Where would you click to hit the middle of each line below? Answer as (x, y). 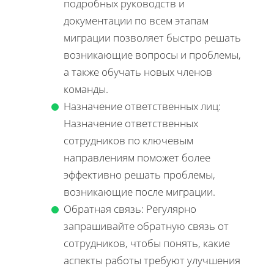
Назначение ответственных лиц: (142, 106)
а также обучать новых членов (138, 72)
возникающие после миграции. (139, 191)
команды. (86, 89)
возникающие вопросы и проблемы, (152, 54)
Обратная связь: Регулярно (130, 209)
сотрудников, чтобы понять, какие (147, 243)
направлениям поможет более (137, 157)
